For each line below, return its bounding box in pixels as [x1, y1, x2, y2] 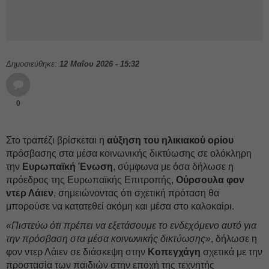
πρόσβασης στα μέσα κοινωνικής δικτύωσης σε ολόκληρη [6, 148, 252, 159]
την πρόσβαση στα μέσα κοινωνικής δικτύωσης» [6, 234, 211, 244]
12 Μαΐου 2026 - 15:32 [59, 59, 139, 68]
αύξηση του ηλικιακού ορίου [107, 135, 234, 145]
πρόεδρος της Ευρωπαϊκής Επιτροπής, [6, 175, 176, 185]
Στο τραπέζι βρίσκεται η [6, 135, 107, 145]
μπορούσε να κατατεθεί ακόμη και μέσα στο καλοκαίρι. [6, 201, 234, 211]
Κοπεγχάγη [148, 247, 201, 257]
